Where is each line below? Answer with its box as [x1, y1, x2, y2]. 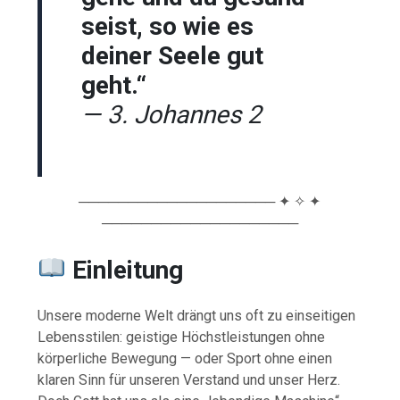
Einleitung [65, 254, 183, 285]
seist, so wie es [81, 12, 254, 42]
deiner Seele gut [81, 41, 264, 71]
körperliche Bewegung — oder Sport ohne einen [37, 349, 333, 367]
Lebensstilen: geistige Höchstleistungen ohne [37, 328, 326, 346]
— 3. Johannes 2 [81, 100, 262, 130]
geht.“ [81, 71, 147, 101]
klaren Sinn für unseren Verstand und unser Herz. [37, 371, 341, 388]
